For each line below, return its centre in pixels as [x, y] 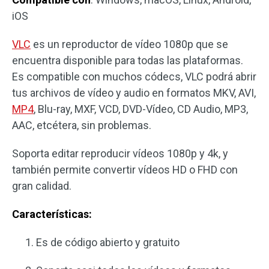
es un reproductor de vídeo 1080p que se [129, 44]
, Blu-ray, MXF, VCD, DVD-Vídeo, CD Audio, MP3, [141, 109]
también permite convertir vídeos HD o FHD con [125, 170]
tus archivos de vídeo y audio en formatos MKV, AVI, [134, 93]
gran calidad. [42, 186]
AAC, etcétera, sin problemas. [82, 125]
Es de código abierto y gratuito [108, 242]
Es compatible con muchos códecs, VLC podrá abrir [134, 77]
